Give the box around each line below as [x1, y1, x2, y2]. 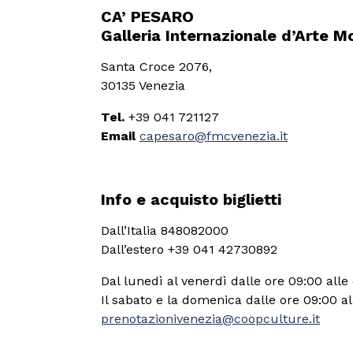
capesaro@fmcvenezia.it [139, 128, 288, 144]
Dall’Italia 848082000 [101, 223, 229, 239]
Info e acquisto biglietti [101, 190, 281, 210]
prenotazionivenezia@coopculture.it [101, 311, 320, 327]
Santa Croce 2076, [101, 59, 212, 75]
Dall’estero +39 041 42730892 [101, 242, 277, 258]
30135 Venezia [101, 78, 185, 94]
